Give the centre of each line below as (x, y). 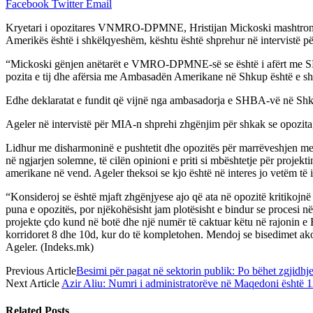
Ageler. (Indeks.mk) (50, 247)
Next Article (34, 283)
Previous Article (41, 270)
